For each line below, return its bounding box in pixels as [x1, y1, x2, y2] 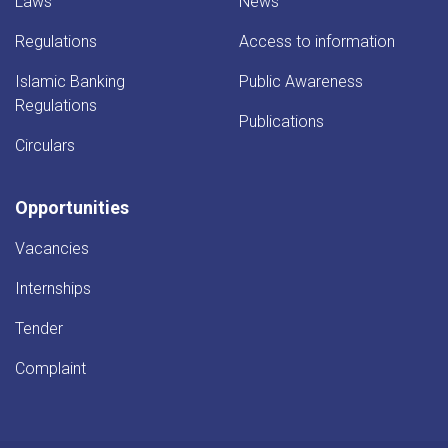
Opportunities [15, 196, 129, 218]
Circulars [15, 135, 75, 155]
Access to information [239, 31, 395, 51]
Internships [15, 278, 91, 298]
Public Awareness [239, 71, 363, 91]
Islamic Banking [15, 71, 125, 91]
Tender [15, 318, 63, 338]
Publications [239, 111, 324, 131]
